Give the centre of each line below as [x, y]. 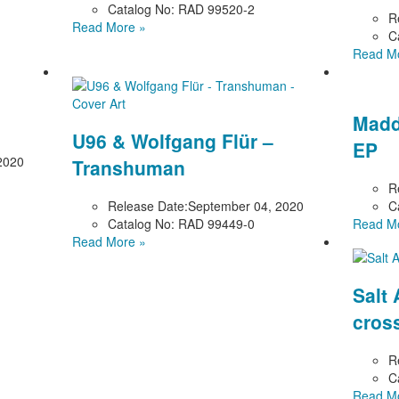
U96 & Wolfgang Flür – [173, 141]
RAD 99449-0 [215, 223]
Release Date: [148, 205]
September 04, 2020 [246, 205]
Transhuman [129, 168]
